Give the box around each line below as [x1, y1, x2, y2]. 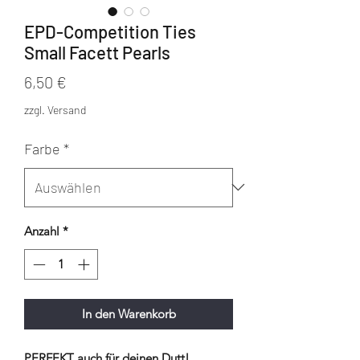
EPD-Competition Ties [24, 20, 196, 42]
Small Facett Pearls [24, 41, 170, 63]
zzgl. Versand [24, 102, 86, 117]
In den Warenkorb [81, 306, 176, 322]
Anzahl [24, 223, 59, 239]
